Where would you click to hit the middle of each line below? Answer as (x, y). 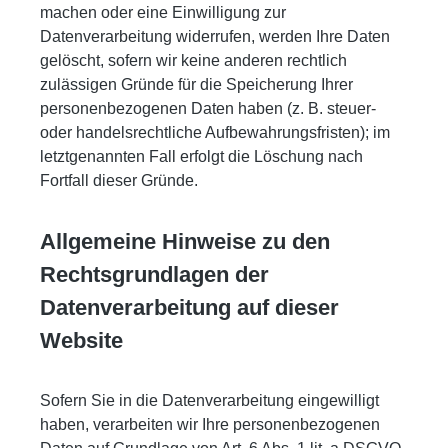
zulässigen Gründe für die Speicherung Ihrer (196, 84)
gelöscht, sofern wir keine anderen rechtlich (193, 60)
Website (81, 340)
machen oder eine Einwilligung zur (163, 12)
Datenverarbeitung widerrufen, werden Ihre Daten (215, 36)
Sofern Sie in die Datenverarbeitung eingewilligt (209, 400)
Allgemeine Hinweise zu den (185, 241)
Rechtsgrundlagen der (154, 274)
